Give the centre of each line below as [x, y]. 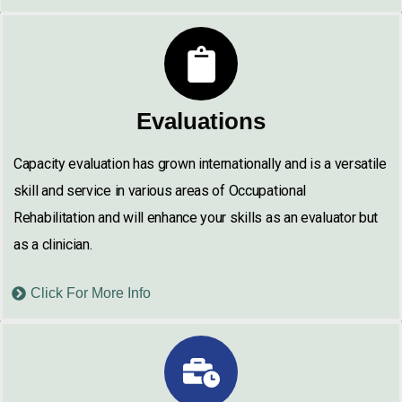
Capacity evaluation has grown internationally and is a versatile [200, 164]
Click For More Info [91, 293]
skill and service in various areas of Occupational [160, 191]
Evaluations [201, 121]
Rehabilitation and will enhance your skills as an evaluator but [196, 218]
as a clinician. [53, 245]
